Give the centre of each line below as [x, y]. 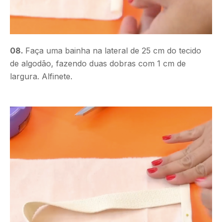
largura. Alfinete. [41, 77]
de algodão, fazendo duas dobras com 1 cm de [98, 64]
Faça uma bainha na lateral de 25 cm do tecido [113, 51]
